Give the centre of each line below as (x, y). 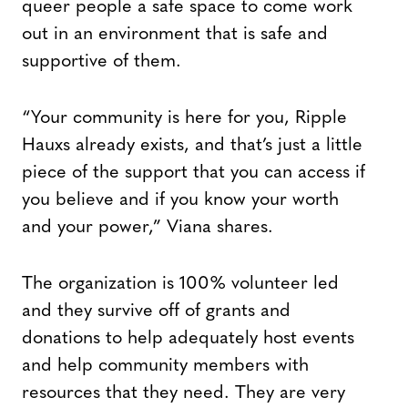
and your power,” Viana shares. (148, 228)
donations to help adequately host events (188, 339)
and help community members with (165, 367)
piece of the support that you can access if (194, 173)
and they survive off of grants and (156, 312)
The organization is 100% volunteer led (180, 285)
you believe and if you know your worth (180, 201)
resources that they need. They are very (184, 394)
